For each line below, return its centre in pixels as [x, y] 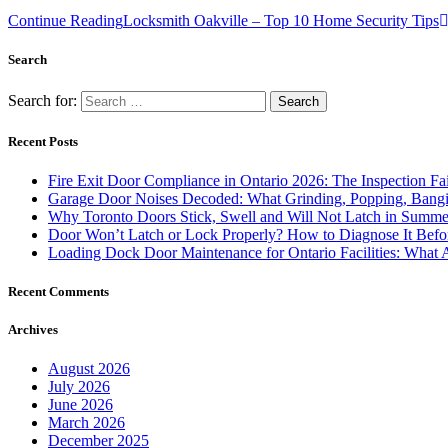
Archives [33, 330]
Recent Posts [43, 141]
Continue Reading [65, 21]
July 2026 [79, 387]
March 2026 [86, 423]
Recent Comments [58, 292]
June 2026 [80, 405]
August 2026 [89, 369]
